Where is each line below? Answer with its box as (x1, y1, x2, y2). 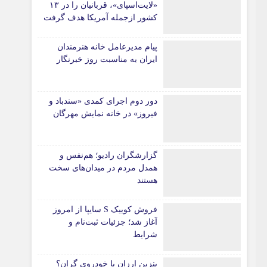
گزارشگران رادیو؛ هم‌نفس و (60, 151, 158, 160)
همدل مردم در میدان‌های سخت (49, 163, 158, 172)
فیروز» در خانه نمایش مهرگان (53, 109, 158, 118)
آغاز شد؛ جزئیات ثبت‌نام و (69, 218, 158, 226)
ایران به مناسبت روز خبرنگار (57, 55, 158, 64)
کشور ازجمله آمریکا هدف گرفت (44, 13, 158, 22)
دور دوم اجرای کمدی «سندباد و (49, 97, 158, 105)
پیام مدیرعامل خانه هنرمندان (57, 42, 158, 51)
